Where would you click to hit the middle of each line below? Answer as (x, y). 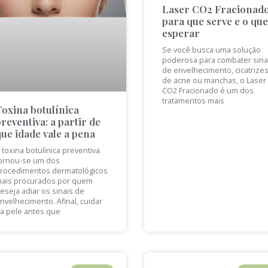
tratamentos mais (193, 101)
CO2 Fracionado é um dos (208, 91)
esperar (181, 33)
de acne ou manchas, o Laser (214, 81)
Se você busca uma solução (211, 50)
